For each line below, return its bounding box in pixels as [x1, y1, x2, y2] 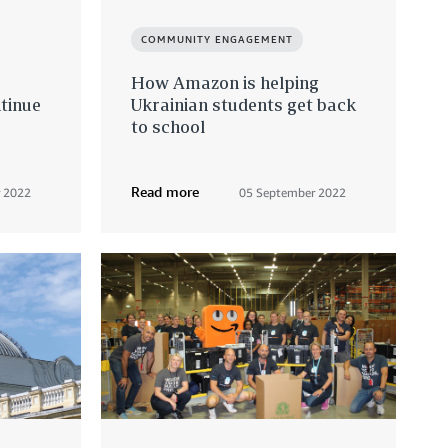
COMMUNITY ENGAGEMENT [141, 33, 293, 46]
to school [131, 116, 205, 138]
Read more [131, 183, 199, 201]
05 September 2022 [239, 185, 346, 201]
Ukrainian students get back [131, 94, 356, 116]
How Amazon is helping [131, 72, 319, 94]
